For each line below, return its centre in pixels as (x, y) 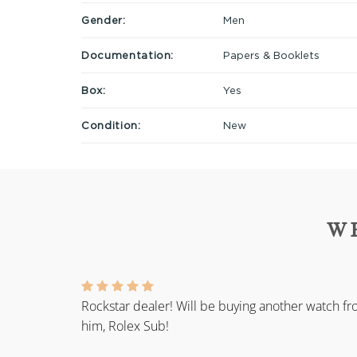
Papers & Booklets (271, 55)
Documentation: (128, 55)
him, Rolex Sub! (125, 326)
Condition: (111, 125)
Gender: (104, 20)
